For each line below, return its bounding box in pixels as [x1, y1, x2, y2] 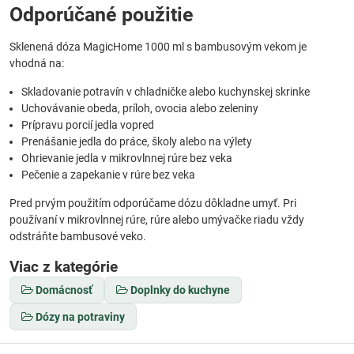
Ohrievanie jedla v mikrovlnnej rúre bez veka [21, 151, 232, 164]
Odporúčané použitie [9, 2, 194, 26]
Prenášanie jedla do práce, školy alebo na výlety [21, 134, 252, 148]
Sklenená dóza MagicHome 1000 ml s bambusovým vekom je [9, 40, 307, 53]
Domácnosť [36, 283, 92, 296]
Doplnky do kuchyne [130, 283, 230, 296]
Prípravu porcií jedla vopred [21, 118, 154, 131]
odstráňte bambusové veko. [9, 229, 146, 243]
